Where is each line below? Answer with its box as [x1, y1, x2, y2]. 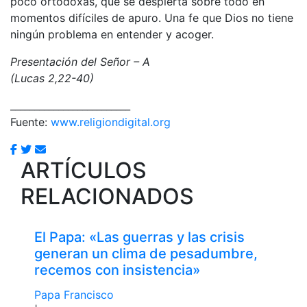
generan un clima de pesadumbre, [34, 245, 258, 262]
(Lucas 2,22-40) [10, 71, 94, 85]
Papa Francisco [34, 287, 114, 302]
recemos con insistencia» [34, 261, 200, 278]
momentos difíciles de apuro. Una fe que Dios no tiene [10, 10, 293, 25]
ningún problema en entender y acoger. [10, 27, 214, 41]
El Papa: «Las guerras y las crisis [34, 228, 245, 245]
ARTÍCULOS [21, 156, 147, 184]
